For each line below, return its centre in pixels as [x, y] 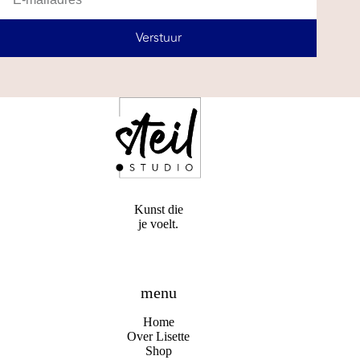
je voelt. [159, 224]
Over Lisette [159, 336]
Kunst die [158, 210]
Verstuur [158, 38]
